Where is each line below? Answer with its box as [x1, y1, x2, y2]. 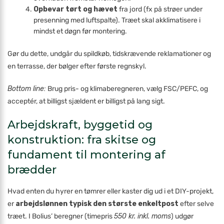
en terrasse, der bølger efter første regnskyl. [7, 62, 146, 70]
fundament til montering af [7, 148, 165, 161]
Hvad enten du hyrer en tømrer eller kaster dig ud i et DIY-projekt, [7, 187, 213, 195]
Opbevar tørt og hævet [33, 5, 118, 13]
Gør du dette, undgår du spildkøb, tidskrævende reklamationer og [7, 49, 211, 58]
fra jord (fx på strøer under [117, 5, 203, 13]
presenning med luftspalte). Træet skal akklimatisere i [33, 16, 201, 24]
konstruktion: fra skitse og [7, 133, 156, 146]
